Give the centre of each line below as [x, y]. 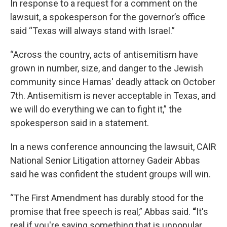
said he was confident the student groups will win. [110, 174]
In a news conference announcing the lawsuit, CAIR [113, 147]
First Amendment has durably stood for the [118, 198]
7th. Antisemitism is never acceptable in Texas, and [113, 96]
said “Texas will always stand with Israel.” [92, 31]
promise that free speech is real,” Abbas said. [101, 212]
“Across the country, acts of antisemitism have [104, 54]
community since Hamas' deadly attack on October [113, 82]
